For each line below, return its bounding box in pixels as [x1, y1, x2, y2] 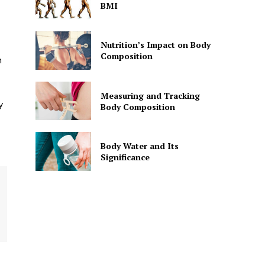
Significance [100, 151, 150, 163]
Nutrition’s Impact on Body [100, 39, 211, 51]
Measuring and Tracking [100, 89, 200, 101]
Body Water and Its [100, 140, 179, 152]
